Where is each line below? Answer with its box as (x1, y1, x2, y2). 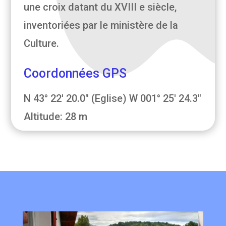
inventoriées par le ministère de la (24, 19, 179, 32)
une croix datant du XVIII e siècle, (24, 1, 177, 14)
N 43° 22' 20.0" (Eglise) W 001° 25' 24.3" (24, 92, 202, 105)
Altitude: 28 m (24, 110, 88, 123)
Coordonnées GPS (24, 66, 127, 81)
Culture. (24, 37, 60, 50)
